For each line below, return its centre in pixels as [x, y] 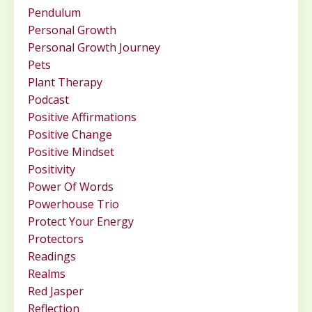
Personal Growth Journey [94, 48]
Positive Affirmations [82, 117]
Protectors [56, 239]
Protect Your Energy [81, 222]
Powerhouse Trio [73, 204]
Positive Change [70, 135]
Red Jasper [56, 291]
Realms [47, 274]
